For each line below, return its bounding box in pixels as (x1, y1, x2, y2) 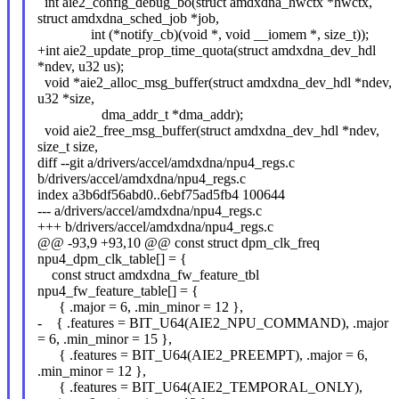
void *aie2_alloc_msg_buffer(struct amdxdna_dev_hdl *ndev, (37, 74, 392, 90)
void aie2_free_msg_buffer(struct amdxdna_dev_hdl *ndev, (37, 122, 379, 138)
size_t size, (37, 138, 98, 154)
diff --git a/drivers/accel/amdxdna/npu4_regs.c (37, 154, 295, 170)
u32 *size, (37, 90, 94, 106)
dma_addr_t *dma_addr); (37, 106, 243, 122)
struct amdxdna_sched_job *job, (37, 10, 219, 26)
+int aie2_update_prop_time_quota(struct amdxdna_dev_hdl (37, 42, 376, 58)
